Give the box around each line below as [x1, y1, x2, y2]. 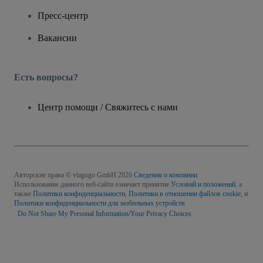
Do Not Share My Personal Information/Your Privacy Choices [14, 210, 191, 218]
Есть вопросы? [14, 72, 78, 83]
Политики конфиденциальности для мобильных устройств [14, 199, 185, 208]
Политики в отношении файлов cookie [129, 190, 241, 198]
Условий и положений [171, 180, 235, 189]
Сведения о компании [134, 171, 197, 180]
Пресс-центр [38, 11, 88, 21]
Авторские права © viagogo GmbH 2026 [14, 171, 132, 180]
